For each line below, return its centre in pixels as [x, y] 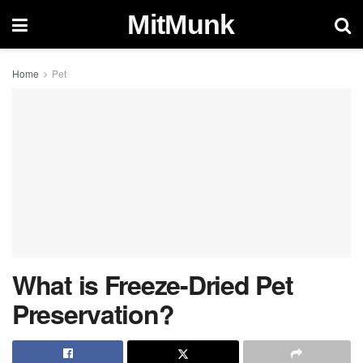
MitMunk [181, 24]
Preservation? [93, 314]
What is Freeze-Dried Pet [153, 284]
